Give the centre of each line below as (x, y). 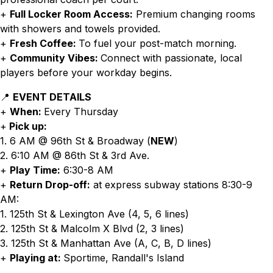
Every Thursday (81, 112)
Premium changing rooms (194, 14)
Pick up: (27, 126)
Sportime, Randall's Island (124, 258)
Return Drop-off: (50, 185)
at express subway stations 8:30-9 (171, 185)
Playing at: (37, 258)
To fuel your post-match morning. (158, 43)
